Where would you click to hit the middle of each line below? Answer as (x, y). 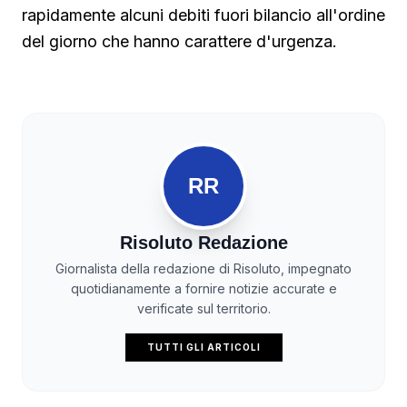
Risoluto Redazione (203, 243)
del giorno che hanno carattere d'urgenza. (179, 42)
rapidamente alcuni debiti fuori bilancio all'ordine (203, 15)
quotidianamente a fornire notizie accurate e (203, 289)
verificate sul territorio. (203, 309)
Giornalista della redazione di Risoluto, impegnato (203, 269)
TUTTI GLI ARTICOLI (203, 347)
